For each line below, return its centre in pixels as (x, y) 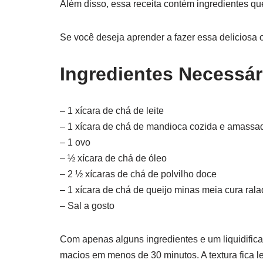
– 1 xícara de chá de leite (112, 111)
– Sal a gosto (87, 206)
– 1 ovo (75, 142)
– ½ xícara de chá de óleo (113, 158)
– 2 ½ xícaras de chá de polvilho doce (138, 174)
